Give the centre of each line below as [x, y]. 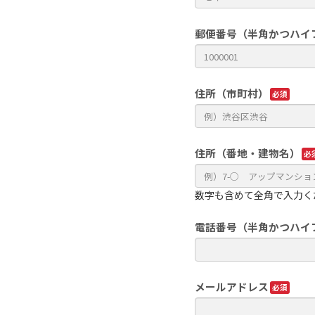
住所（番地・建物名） [247, 153]
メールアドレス [232, 286]
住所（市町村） [232, 93]
